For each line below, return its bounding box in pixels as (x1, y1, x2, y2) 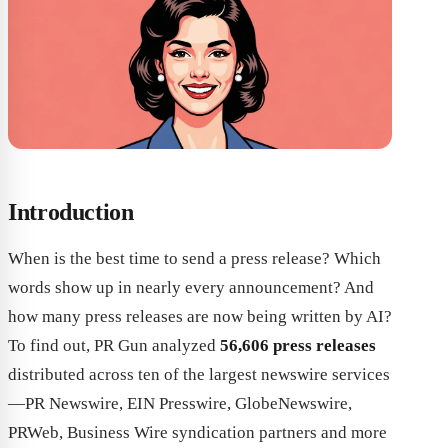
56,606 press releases (220, 336, 376, 355)
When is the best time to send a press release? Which (8, 249, 381, 268)
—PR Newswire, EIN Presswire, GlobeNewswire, (8, 394, 352, 413)
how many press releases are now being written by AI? (8, 307, 392, 326)
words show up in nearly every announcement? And (8, 278, 374, 297)
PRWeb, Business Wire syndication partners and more (8, 423, 387, 442)
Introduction (8, 199, 134, 225)
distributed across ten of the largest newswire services (8, 365, 390, 384)
